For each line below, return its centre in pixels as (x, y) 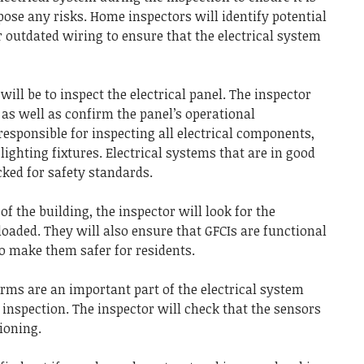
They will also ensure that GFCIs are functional (185, 230)
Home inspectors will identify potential (208, 16)
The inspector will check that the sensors (197, 308)
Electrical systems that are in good (210, 152)
